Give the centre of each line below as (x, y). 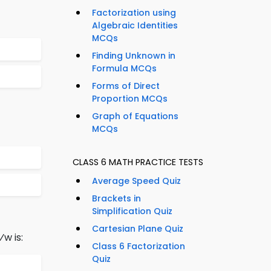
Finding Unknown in (134, 56)
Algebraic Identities (135, 26)
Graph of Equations (135, 116)
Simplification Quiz (132, 211)
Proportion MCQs (130, 99)
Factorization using (134, 13)
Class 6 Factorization (139, 247)
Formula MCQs (124, 69)
